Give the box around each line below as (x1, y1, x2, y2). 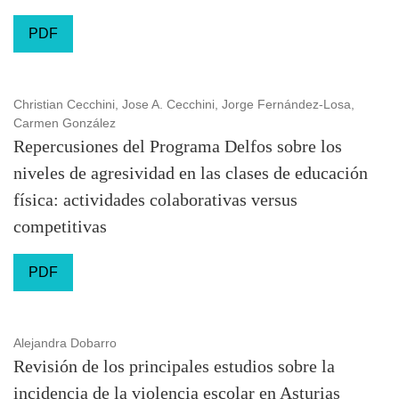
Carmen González (13, 116, 116, 130)
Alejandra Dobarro (13, 336, 117, 350)
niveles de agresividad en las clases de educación (13, 163, 368, 183)
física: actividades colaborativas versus (13, 190, 297, 209)
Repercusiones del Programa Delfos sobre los (13, 136, 342, 156)
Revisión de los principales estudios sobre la (13, 356, 335, 376)
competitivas (13, 216, 107, 236)
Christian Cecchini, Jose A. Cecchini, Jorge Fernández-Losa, (13, 97, 354, 111)
